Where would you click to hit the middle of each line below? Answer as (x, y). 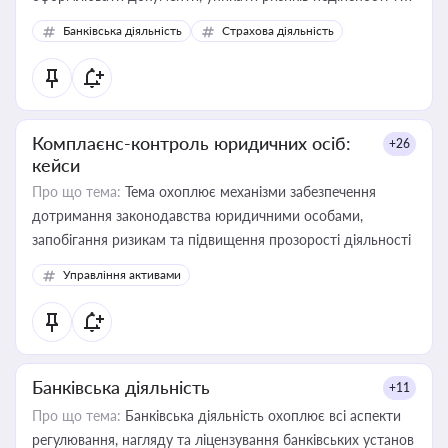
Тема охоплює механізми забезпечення (248, 191)
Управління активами (122, 274)
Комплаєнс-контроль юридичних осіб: (191, 143)
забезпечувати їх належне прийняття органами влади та (214, 19)
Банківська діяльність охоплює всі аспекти (261, 415)
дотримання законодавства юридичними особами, (197, 215)
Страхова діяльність (278, 30)
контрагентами (81, 43)
